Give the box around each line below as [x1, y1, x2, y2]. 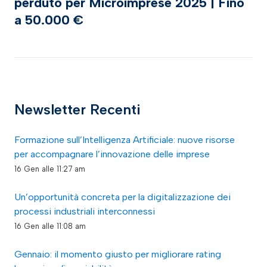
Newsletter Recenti [14, 101, 141, 119]
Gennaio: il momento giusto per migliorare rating [14, 249, 221, 260]
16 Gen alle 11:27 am [14, 164, 85, 174]
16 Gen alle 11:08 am [14, 222, 86, 231]
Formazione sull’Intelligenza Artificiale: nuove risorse [14, 134, 235, 146]
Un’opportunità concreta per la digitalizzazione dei [14, 191, 231, 203]
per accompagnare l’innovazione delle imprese [14, 148, 210, 160]
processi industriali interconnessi [14, 206, 155, 218]
